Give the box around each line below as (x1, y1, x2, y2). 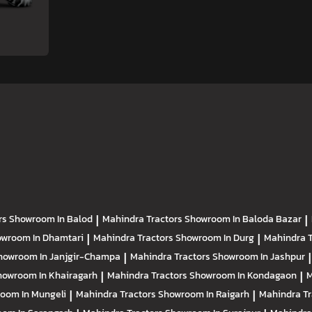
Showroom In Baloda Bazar (185, 210, 302, 226)
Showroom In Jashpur (212, 248, 305, 264)
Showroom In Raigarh (158, 286, 249, 302)
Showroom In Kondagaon (189, 267, 297, 283)
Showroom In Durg (175, 229, 254, 245)
